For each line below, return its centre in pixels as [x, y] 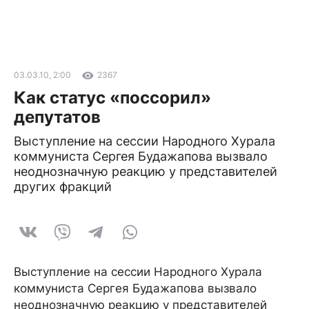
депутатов [57, 117]
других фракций [63, 187]
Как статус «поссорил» [112, 98]
